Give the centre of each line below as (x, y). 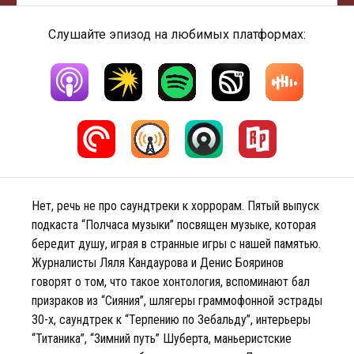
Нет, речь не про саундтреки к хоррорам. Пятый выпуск (175, 206)
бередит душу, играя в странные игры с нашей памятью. (176, 244)
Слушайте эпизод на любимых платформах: (177, 34)
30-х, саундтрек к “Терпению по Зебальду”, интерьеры (171, 320)
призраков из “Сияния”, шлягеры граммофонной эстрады (177, 301)
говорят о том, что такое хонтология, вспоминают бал (171, 282)
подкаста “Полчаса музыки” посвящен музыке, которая (174, 225)
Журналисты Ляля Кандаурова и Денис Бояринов (158, 263)
